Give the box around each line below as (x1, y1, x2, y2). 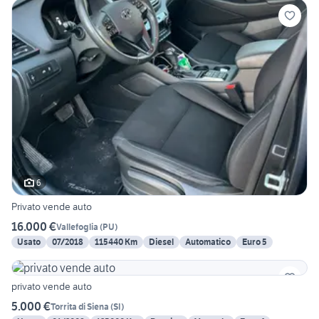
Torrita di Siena (51, 300, 109, 312)
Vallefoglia (56, 221, 98, 232)
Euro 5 (242, 236, 267, 248)
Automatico (185, 236, 231, 248)
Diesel (149, 236, 174, 248)
